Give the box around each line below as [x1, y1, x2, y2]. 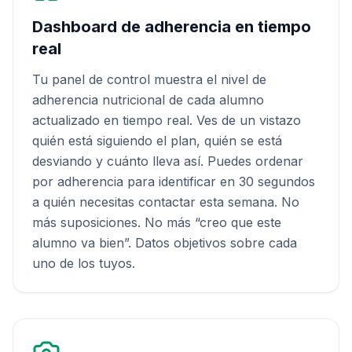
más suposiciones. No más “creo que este [32, 214, 281, 230]
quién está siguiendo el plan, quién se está [32, 133, 282, 148]
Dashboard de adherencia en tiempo [32, 17, 311, 36]
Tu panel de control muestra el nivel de [32, 71, 266, 87]
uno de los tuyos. [32, 255, 135, 271]
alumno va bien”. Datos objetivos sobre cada [32, 235, 297, 251]
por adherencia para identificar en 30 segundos [32, 174, 315, 189]
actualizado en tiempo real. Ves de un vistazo [32, 112, 301, 128]
